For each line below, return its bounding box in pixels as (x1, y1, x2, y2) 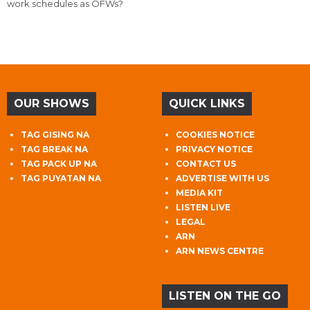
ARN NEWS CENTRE (176, 245, 264, 256)
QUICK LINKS (169, 96, 245, 110)
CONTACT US (176, 158, 236, 169)
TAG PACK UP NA (21, 158, 97, 169)
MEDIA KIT (176, 187, 223, 198)
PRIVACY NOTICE (176, 143, 253, 154)
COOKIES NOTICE (176, 129, 255, 140)
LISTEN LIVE (176, 201, 230, 212)
